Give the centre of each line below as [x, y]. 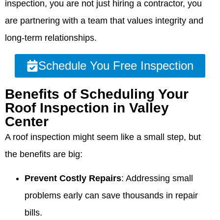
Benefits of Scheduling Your [97, 94]
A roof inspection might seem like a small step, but [103, 137]
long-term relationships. [51, 38]
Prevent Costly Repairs [73, 178]
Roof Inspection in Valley [87, 108]
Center [27, 121]
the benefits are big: [44, 154]
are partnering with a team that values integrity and [104, 21]
